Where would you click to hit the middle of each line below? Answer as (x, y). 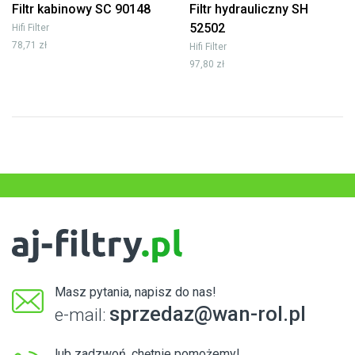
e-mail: (82, 315)
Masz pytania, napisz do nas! (136, 292)
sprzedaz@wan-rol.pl (208, 314)
